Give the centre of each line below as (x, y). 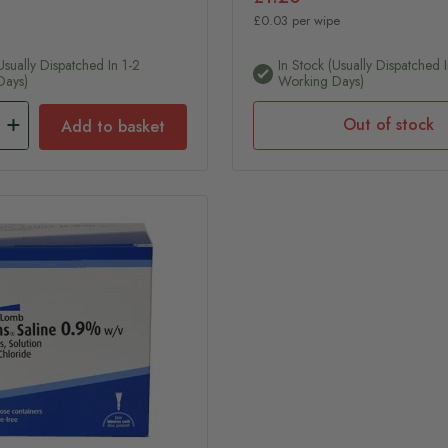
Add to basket (112, 126)
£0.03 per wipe (297, 20)
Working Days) (321, 81)
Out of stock (388, 124)
